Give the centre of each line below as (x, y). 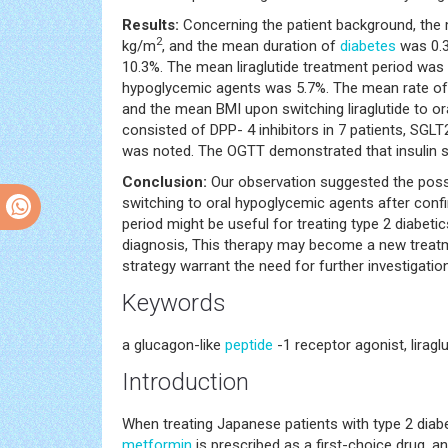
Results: (150, 24)
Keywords (174, 302)
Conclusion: (164, 181)
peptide (249, 344)
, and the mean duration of (251, 45)
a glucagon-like (173, 344)
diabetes (368, 45)
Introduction (185, 381)
